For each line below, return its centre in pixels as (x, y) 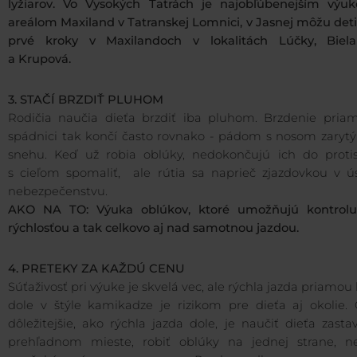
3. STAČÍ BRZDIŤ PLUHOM (86, 100)
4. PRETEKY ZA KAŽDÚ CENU (98, 269)
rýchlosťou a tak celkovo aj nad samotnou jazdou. (153, 228)
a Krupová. (39, 59)
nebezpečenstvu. (58, 192)
